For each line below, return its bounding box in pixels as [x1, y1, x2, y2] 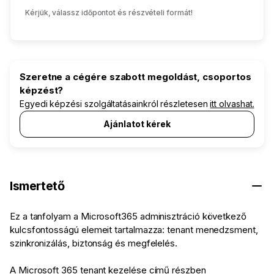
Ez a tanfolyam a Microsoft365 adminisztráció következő [10, 210, 246, 223]
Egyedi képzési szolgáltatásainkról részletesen [20, 98, 210, 109]
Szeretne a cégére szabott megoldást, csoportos [20, 71, 251, 83]
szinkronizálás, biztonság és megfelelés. [10, 237, 178, 250]
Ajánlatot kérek [103, 119, 171, 130]
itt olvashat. [210, 98, 254, 109]
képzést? [20, 84, 64, 97]
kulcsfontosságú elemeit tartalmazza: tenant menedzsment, [10, 224, 258, 236]
